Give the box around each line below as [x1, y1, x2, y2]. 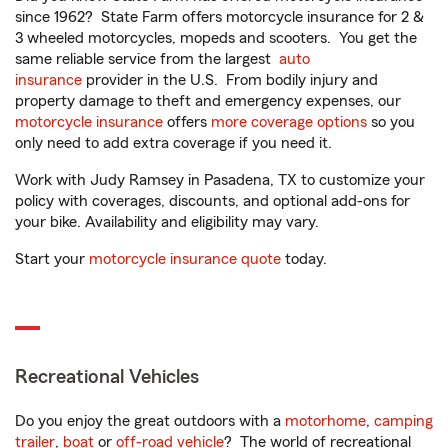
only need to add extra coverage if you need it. [15, 135, 336, 151]
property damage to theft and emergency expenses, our [15, 93, 401, 109]
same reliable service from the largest [15, 51, 279, 67]
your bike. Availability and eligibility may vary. [15, 214, 319, 230]
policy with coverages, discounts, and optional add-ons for [15, 193, 410, 209]
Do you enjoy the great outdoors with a [15, 413, 285, 429]
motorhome [285, 413, 366, 429]
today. [281, 251, 327, 267]
